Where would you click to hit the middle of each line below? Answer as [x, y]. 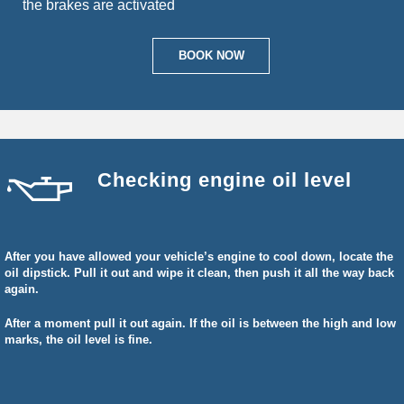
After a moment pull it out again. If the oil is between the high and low [200, 323]
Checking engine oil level [225, 180]
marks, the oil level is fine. [78, 340]
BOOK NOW [211, 55]
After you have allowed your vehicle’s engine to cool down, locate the [199, 257]
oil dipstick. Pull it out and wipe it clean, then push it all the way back [199, 273]
